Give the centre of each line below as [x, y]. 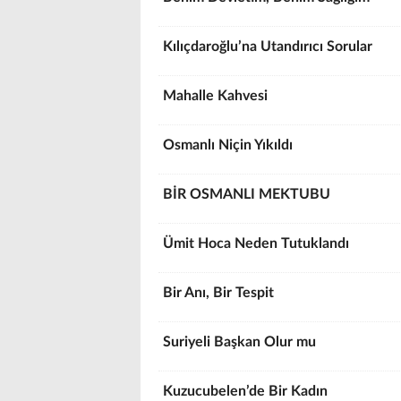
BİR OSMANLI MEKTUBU [248, 194]
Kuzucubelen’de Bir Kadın [247, 391]
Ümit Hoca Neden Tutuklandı [258, 243]
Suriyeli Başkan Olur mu [241, 342]
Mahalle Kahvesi [217, 96]
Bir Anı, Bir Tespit [220, 293]
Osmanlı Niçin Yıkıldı [230, 145]
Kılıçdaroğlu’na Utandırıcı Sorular [269, 47]
